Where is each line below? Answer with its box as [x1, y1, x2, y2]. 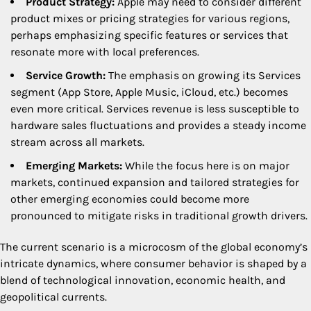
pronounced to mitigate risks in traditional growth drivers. [10, 209, 308, 223]
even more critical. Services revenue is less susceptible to [10, 102, 299, 116]
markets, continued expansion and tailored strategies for [10, 176, 299, 190]
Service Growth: [26, 69, 106, 83]
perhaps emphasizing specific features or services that [10, 28, 288, 42]
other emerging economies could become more [10, 192, 249, 206]
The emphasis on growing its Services [106, 69, 301, 83]
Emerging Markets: [26, 159, 122, 173]
